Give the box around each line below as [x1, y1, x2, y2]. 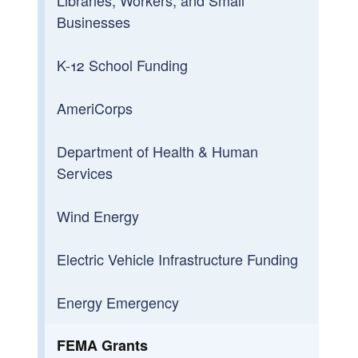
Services [57, 161, 113, 183]
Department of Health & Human [57, 140, 259, 161]
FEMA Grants [57, 334, 149, 356]
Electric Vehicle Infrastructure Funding [57, 248, 299, 269]
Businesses [57, 10, 131, 32]
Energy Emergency [57, 291, 180, 312]
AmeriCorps [57, 97, 133, 118]
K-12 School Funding [57, 54, 189, 75]
